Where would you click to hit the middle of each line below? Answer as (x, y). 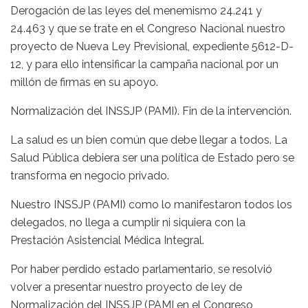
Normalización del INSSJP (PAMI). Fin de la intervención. (151, 111)
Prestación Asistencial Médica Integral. (107, 240)
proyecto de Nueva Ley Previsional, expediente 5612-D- (152, 46)
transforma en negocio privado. (90, 175)
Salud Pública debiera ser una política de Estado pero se (152, 157)
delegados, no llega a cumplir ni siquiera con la (128, 222)
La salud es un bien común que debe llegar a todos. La (149, 140)
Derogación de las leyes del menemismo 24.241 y (136, 10)
